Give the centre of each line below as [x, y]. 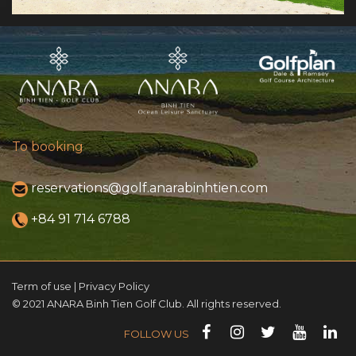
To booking [48, 147]
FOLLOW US [158, 334]
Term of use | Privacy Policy [81, 286]
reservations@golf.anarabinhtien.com [149, 188]
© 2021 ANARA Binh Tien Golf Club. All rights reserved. [147, 304]
